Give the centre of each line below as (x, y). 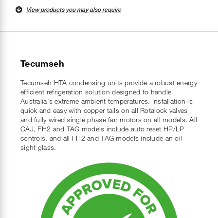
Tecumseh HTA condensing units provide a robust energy (109, 82)
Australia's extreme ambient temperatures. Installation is (107, 101)
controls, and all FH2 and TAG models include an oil (101, 138)
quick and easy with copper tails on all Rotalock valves (104, 110)
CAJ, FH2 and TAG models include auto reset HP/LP (102, 128)
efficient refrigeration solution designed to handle (96, 91)
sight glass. (38, 147)
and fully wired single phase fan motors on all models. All (109, 119)
